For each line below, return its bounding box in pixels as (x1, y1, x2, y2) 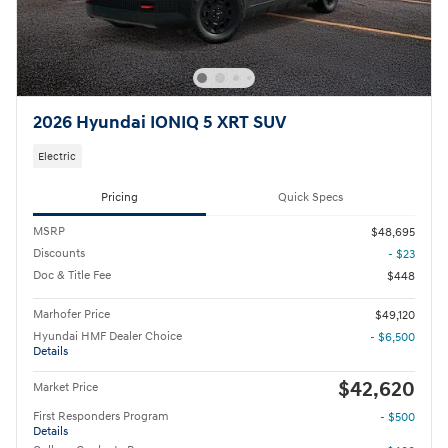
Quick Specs (278, 189, 343, 205)
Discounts (33, 246, 85, 262)
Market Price (33, 380, 98, 396)
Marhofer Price (33, 307, 110, 323)
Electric (38, 149, 77, 163)
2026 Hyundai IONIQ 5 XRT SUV (33, 112, 286, 135)
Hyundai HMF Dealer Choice (33, 329, 182, 345)
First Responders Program (33, 409, 169, 425)
